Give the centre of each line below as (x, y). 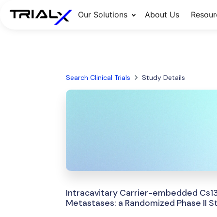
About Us (162, 15)
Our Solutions (102, 15)
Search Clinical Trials (98, 77)
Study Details (163, 77)
